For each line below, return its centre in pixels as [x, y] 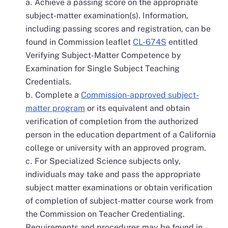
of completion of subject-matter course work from [119, 201]
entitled [182, 42]
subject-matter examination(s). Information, [107, 16]
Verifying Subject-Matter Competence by [103, 55]
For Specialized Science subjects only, [108, 161]
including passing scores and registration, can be [118, 29]
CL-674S [150, 42]
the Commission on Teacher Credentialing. [105, 214]
